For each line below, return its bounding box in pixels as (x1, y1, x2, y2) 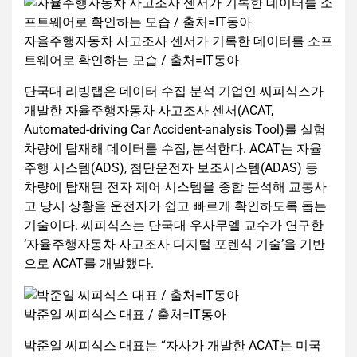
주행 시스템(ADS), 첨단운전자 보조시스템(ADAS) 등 (24, 160, 318, 176)
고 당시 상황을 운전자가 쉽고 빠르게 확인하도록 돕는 (24, 198, 327, 214)
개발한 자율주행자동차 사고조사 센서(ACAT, (24, 103, 273, 119)
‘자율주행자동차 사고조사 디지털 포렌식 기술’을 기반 (24, 237, 325, 253)
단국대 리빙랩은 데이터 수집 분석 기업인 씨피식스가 (24, 84, 324, 100)
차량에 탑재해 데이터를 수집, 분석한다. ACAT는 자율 (24, 141, 322, 157)
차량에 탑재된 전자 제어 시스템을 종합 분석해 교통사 (24, 179, 327, 195)
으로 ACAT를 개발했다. (24, 256, 154, 272)
